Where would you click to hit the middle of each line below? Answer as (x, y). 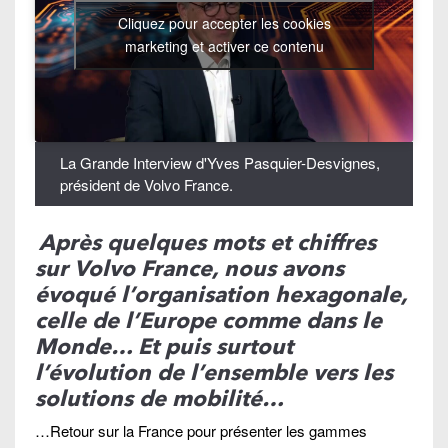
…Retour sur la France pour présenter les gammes (201, 430)
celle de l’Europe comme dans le (208, 320)
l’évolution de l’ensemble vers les (214, 372)
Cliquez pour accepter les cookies (224, 23)
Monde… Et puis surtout (164, 346)
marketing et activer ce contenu (224, 46)
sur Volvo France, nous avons (189, 268)
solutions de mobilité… (159, 398)
